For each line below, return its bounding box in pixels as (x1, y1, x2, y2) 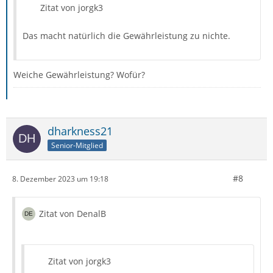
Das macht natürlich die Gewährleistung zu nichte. (23, 30, 230, 42)
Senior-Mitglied (51, 140, 103, 151)
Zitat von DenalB (39, 208, 106, 220)
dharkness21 (48, 124, 113, 139)
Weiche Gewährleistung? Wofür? (13, 69, 145, 81)
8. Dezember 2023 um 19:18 (12, 173, 108, 184)
